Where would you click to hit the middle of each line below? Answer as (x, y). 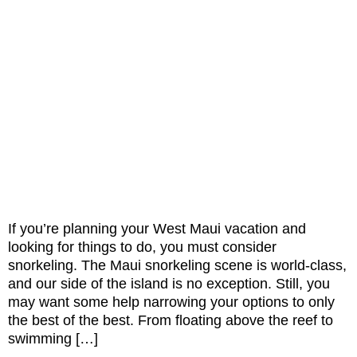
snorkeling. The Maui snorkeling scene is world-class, (177, 265)
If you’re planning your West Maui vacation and (157, 228)
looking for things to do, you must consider (142, 247)
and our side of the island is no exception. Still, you (169, 283)
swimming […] (53, 338)
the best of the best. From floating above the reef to (171, 320)
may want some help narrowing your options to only (171, 302)
